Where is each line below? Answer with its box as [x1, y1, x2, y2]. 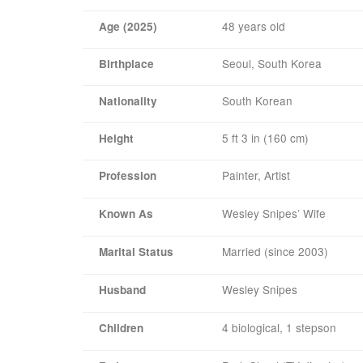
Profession [99, 167, 156, 183]
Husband [99, 281, 146, 297]
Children [99, 319, 143, 335]
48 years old [222, 17, 285, 34]
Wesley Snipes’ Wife [222, 204, 326, 221]
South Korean [222, 92, 293, 109]
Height [99, 130, 134, 146]
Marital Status [99, 243, 173, 259]
